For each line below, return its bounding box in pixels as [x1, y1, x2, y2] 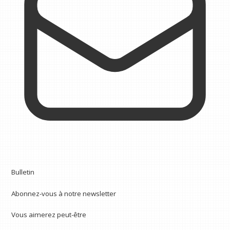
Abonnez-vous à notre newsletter [11, 188, 117, 198]
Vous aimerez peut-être [11, 210, 87, 220]
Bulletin [11, 167, 35, 177]
